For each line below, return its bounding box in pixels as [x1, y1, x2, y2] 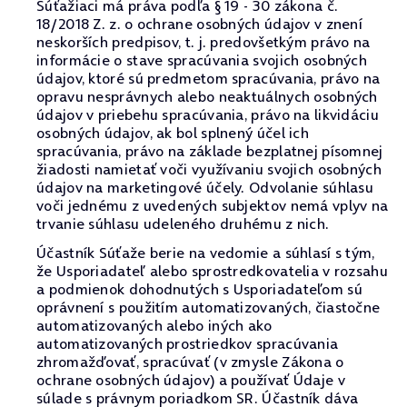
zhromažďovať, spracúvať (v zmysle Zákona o [36, 352, 344, 372]
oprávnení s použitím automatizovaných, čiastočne [36, 297, 381, 317]
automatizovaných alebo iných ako [36, 315, 273, 335]
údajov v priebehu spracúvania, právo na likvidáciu [36, 104, 379, 124]
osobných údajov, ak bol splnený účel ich [36, 123, 309, 143]
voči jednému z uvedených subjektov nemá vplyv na [36, 195, 389, 215]
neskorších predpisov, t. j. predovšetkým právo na [36, 32, 371, 52]
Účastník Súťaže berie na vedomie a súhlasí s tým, [36, 243, 375, 263]
